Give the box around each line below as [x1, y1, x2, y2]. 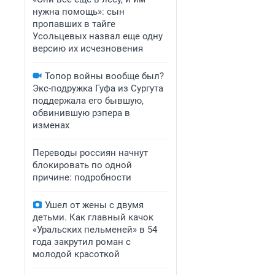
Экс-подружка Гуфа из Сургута [33, 83, 163, 94]
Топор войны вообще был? [45, 71, 164, 82]
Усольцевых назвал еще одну [33, 31, 163, 42]
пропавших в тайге [33, 18, 115, 29]
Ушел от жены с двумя [45, 199, 144, 211]
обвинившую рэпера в [33, 107, 130, 118]
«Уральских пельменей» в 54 [33, 224, 157, 235]
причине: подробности [33, 172, 131, 183]
